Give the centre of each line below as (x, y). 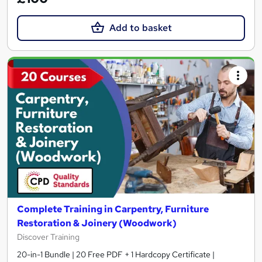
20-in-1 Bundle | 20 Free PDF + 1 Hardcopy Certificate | (116, 255)
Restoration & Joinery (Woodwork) (97, 223)
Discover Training (48, 237)
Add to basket (140, 27)
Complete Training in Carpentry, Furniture (113, 209)
